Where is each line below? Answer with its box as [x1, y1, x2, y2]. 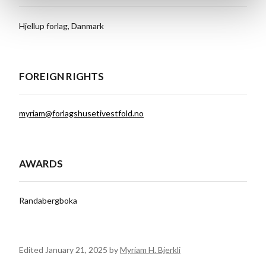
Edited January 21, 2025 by [19, 244, 120, 255]
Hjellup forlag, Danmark [19, 20, 104, 31]
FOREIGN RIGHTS [19, 69, 104, 83]
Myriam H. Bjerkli [120, 244, 180, 255]
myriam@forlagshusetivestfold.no [19, 107, 144, 118]
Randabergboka [19, 195, 77, 205]
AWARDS [19, 157, 63, 170]
